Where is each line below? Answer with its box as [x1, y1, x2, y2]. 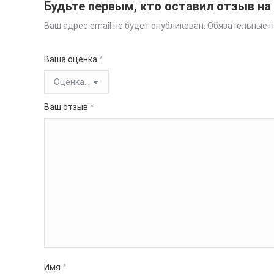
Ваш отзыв [44, 102, 90, 112]
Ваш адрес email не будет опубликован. [44, 21, 206, 31]
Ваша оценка [44, 54, 99, 64]
